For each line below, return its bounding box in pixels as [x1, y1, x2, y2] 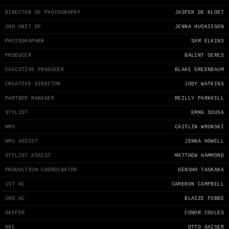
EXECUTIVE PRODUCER [5, 67, 64, 73]
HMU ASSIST [5, 139, 38, 145]
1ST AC [5, 181, 25, 188]
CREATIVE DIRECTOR [5, 81, 61, 87]
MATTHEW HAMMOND [175, 153, 224, 159]
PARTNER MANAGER [5, 96, 54, 102]
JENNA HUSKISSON [175, 24, 224, 30]
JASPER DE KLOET [175, 10, 224, 16]
